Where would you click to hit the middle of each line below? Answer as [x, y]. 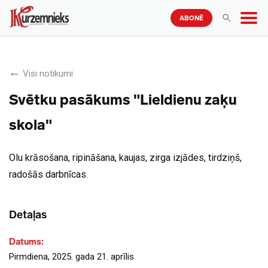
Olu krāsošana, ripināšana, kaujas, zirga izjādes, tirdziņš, [125, 158]
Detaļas [28, 215]
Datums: [26, 242]
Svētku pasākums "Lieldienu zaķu [123, 100]
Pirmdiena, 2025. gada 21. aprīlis [71, 257]
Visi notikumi [48, 74]
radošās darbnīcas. [48, 174]
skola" [31, 125]
